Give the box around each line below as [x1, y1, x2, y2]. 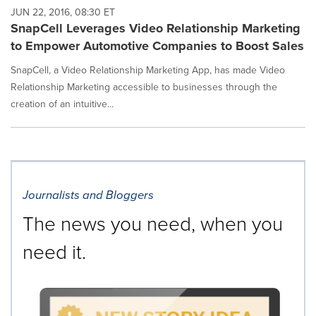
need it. [23, 237, 86, 267]
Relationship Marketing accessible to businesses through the [11, 79, 277, 95]
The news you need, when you [23, 209, 283, 238]
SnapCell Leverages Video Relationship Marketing [11, 18, 300, 37]
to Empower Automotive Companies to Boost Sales [11, 36, 304, 55]
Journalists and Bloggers [23, 186, 154, 204]
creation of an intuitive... [11, 96, 114, 111]
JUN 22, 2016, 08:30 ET [11, 4, 115, 20]
